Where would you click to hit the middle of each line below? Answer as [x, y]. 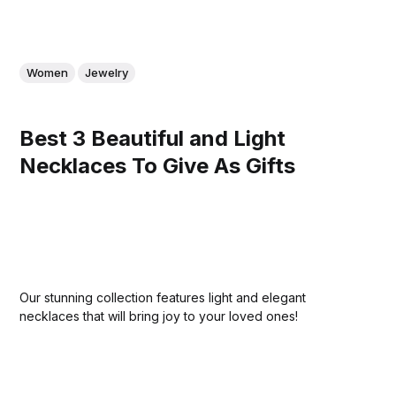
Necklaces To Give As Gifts [158, 165]
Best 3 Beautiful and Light [153, 138]
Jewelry [107, 73]
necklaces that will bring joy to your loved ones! [159, 316]
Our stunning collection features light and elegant [163, 297]
